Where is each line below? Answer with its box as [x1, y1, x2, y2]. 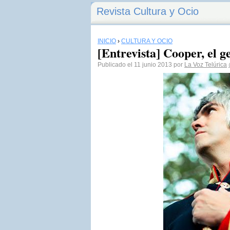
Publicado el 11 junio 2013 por [98, 61, 184, 68]
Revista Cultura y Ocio [97, 6, 199, 17]
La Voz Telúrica [184, 61, 227, 68]
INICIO [98, 37, 116, 45]
